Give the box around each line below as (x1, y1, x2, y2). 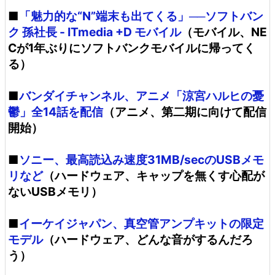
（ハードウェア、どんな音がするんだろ (43, 232, 253, 247)
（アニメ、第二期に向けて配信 (103, 104, 266, 119)
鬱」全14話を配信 (8, 104, 103, 119)
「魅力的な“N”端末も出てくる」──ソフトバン (19, 9, 263, 23)
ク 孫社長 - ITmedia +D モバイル (8, 25, 181, 39)
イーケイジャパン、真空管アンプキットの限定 (19, 216, 264, 231)
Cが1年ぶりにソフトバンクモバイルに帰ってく (8, 41, 255, 55)
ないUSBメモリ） (8, 184, 103, 199)
